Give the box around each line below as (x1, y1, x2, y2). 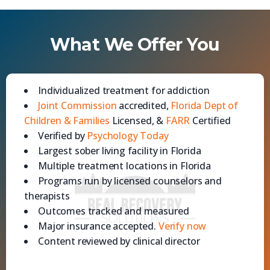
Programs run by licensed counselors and (38, 174, 222, 187)
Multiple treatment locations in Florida (38, 159, 211, 172)
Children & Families (24, 113, 110, 127)
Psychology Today (87, 128, 169, 142)
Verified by (38, 128, 87, 142)
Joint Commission (38, 98, 117, 112)
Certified (190, 113, 231, 127)
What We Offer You (50, 33, 220, 55)
